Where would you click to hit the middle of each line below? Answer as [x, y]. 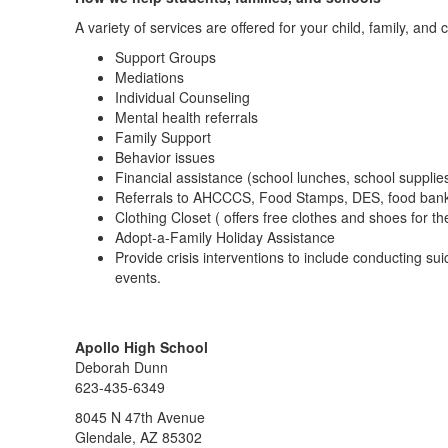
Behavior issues [165, 157]
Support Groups [165, 57]
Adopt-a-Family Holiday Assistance [225, 237]
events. [138, 277]
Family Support [163, 137]
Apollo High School [141, 347]
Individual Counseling [182, 97]
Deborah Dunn [121, 367]
